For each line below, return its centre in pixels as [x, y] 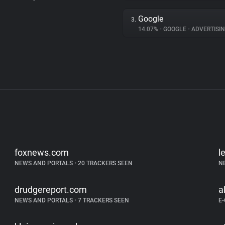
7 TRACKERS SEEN [103, 200]
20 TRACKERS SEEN [105, 163]
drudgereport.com [51, 190]
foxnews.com [42, 152]
